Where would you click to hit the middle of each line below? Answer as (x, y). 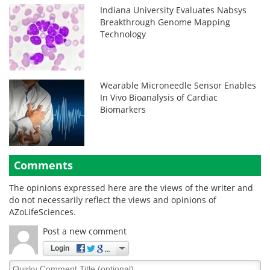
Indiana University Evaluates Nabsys (174, 10)
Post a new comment (85, 231)
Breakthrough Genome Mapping (165, 22)
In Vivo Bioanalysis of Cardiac (159, 97)
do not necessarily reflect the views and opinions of (113, 200)
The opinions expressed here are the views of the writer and (131, 188)
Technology (123, 34)
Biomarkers (123, 109)
